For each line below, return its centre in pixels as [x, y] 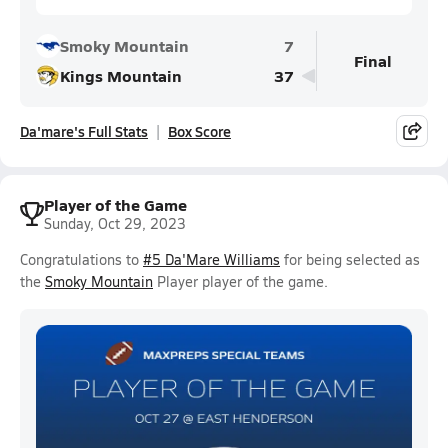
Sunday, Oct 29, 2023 [115, 223]
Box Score [199, 131]
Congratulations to [81, 259]
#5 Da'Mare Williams [211, 259]
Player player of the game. [240, 281]
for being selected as [350, 259]
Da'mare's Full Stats [84, 131]
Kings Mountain [121, 75]
